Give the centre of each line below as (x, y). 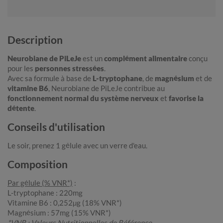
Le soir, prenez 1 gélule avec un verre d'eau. (77, 146)
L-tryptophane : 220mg (45, 193)
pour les (20, 68)
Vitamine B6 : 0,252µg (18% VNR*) (65, 203)
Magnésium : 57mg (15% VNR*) (59, 213)
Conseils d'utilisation (56, 127)
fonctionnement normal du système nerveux (83, 98)
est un (93, 58)
